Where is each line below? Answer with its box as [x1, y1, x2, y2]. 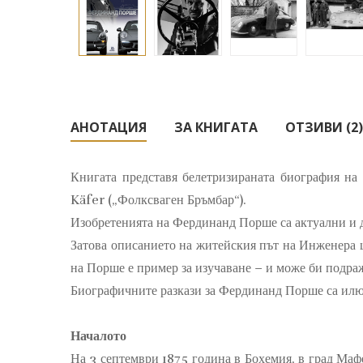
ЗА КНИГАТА [174, 117, 258, 136]
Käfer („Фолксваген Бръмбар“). [70, 191, 246, 208]
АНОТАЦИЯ [70, 117, 147, 136]
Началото [70, 327, 126, 344]
